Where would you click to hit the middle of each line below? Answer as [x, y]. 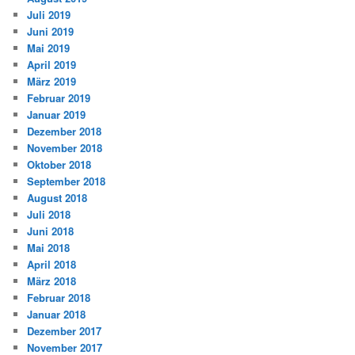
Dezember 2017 [65, 330]
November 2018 [65, 147]
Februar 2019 [59, 97]
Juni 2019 [51, 31]
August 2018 [57, 197]
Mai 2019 [49, 48]
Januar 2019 [57, 114]
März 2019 [52, 81]
